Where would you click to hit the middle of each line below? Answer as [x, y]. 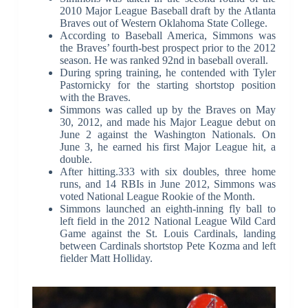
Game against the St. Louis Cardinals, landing [168, 233]
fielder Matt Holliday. [106, 258]
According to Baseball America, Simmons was [168, 35]
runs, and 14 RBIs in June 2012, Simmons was [168, 184]
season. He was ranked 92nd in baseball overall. [164, 60]
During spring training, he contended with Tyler [168, 72]
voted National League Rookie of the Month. [157, 196]
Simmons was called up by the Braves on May [168, 109]
